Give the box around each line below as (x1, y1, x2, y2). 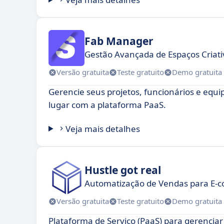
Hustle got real (84, 163, 161, 177)
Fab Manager (84, 34, 153, 48)
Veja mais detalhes (65, 122, 140, 134)
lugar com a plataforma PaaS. (48, 98, 166, 110)
